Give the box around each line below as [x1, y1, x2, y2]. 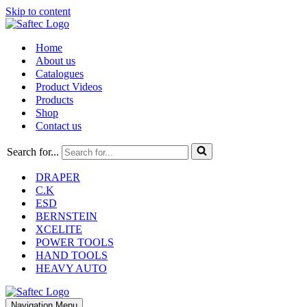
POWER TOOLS [36, 236, 114, 248]
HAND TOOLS [36, 249, 108, 261]
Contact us [36, 120, 82, 132]
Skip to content [5, 5, 71, 17]
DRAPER [36, 171, 80, 183]
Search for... [7, 146, 59, 158]
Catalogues [36, 68, 84, 79]
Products [36, 94, 73, 106]
